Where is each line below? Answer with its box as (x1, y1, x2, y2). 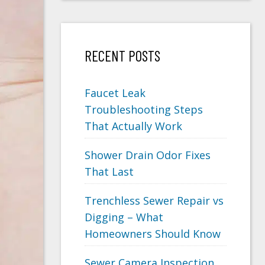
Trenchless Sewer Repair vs (85, 193, 224, 208)
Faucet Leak (85, 86, 146, 101)
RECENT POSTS (85, 47, 160, 65)
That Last (85, 164, 134, 179)
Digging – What (85, 210, 163, 225)
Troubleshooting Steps (85, 102, 203, 117)
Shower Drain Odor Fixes (85, 148, 211, 163)
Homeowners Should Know (85, 227, 221, 241)
